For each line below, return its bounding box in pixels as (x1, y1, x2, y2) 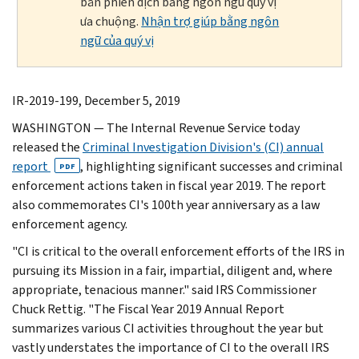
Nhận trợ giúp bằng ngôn (141, 12, 280, 30)
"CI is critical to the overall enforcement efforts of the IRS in (12, 242, 345, 260)
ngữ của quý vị (80, 31, 155, 49)
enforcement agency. (12, 215, 127, 232)
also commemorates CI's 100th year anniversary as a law (12, 196, 321, 213)
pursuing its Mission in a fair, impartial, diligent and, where (12, 261, 333, 279)
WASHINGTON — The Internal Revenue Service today (12, 119, 300, 136)
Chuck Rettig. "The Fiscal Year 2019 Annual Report (12, 300, 284, 317)
